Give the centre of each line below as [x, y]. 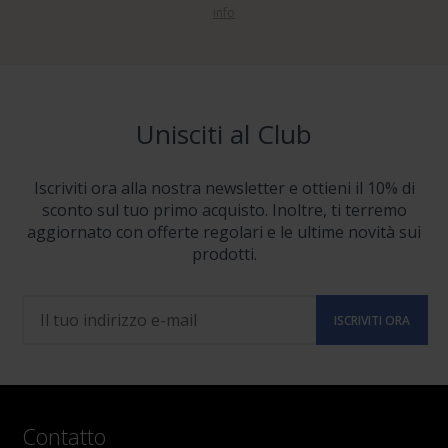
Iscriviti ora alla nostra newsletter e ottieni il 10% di [224, 188]
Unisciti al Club [224, 134]
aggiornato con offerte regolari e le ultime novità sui [224, 232]
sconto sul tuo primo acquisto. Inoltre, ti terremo [224, 210]
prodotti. [224, 254]
